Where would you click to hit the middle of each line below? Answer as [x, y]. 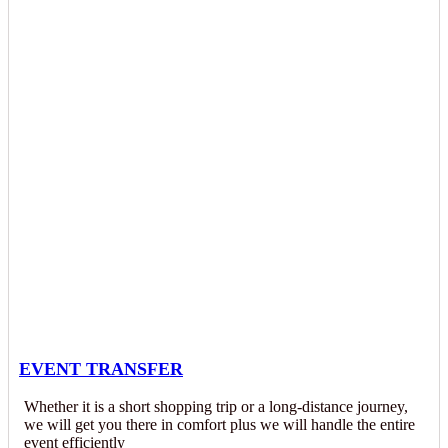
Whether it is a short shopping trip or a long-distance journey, [216, 406]
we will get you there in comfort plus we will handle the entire [219, 424]
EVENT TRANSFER [101, 369]
